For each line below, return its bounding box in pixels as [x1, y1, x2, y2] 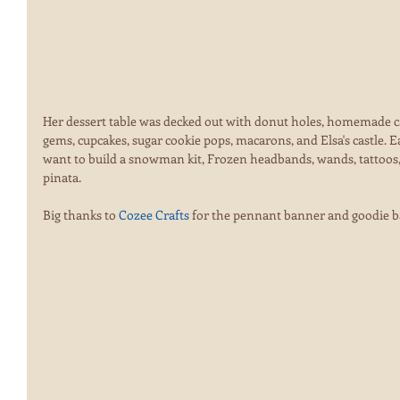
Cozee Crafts [119, 206, 192, 224]
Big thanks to [43, 206, 119, 224]
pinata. [43, 169, 87, 187]
